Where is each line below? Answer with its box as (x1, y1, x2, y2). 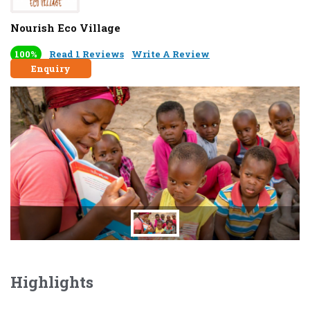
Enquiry (31, 62, 71, 75)
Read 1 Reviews (49, 48, 124, 61)
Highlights (10, 271, 93, 292)
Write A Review (131, 48, 210, 61)
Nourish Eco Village (10, 21, 120, 35)
